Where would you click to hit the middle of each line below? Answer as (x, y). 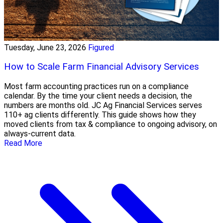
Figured (101, 47)
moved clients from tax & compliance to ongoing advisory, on (111, 124)
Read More (23, 143)
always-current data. (40, 134)
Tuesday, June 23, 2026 (45, 47)
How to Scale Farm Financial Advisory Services (102, 67)
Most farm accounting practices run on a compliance (96, 87)
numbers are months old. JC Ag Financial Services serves (103, 106)
